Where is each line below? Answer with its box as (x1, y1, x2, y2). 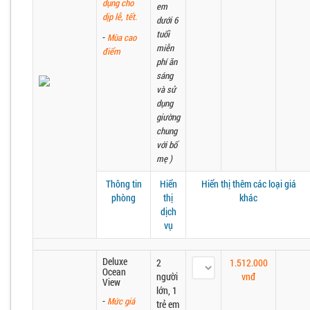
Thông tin (105, 177, 142, 190)
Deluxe (102, 255, 127, 268)
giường (156, 111, 180, 123)
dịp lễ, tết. (102, 10, 137, 23)
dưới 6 (156, 14, 178, 26)
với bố (156, 138, 177, 151)
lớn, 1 (156, 284, 177, 297)
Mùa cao (107, 31, 136, 44)
